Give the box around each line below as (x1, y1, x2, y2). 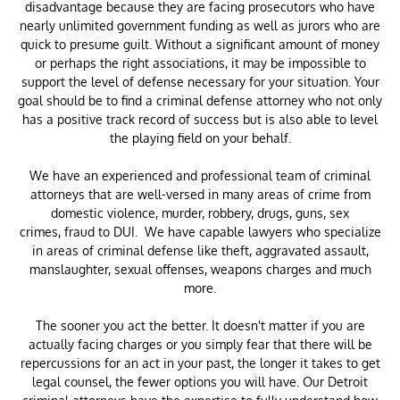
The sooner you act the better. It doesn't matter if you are (35, 318, 365, 333)
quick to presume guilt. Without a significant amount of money (21, 37, 379, 52)
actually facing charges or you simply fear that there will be (28, 337, 372, 352)
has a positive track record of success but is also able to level (22, 112, 378, 127)
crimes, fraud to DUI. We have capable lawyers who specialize (19, 224, 381, 239)
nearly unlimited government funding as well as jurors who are (20, 18, 380, 33)
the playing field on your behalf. (109, 130, 291, 146)
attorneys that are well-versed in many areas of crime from (29, 187, 371, 202)
